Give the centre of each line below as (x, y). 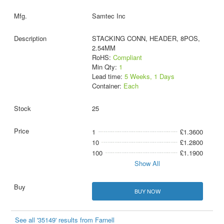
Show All (147, 163)
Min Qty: (105, 66)
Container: (107, 85)
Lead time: (108, 76)
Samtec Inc (108, 15)
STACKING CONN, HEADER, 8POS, (146, 38)
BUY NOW (147, 191)
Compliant (127, 57)
